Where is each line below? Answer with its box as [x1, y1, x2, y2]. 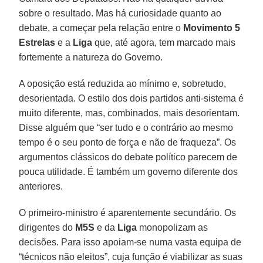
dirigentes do [19, 222, 76, 232]
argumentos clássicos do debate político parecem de [19, 151, 238, 162]
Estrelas [19, 37, 56, 48]
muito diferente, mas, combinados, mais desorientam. [19, 107, 240, 118]
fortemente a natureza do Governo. [19, 52, 163, 62]
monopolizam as [137, 222, 208, 232]
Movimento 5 [181, 22, 241, 33]
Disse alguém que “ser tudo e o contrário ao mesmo [19, 122, 234, 133]
